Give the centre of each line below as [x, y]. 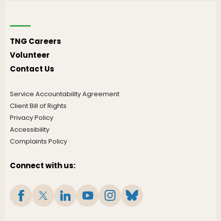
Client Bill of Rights [38, 106]
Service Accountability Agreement [65, 94]
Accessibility [30, 130]
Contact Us [32, 69]
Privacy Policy [32, 118]
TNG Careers [36, 41]
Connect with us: [43, 166]
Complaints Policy [38, 142]
